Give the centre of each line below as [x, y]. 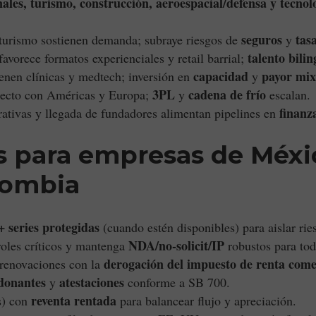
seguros [262, 39]
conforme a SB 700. [177, 282]
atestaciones [92, 282]
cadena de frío [227, 95]
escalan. [288, 95]
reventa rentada [74, 300]
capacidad [221, 76]
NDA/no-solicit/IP [176, 245]
